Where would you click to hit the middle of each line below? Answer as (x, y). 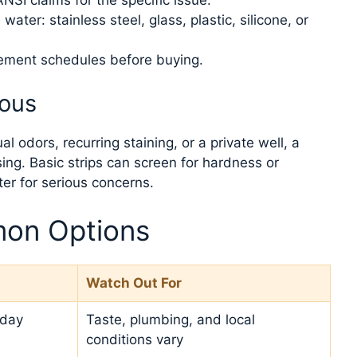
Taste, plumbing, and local (171, 319)
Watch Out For (134, 282)
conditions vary (135, 339)
